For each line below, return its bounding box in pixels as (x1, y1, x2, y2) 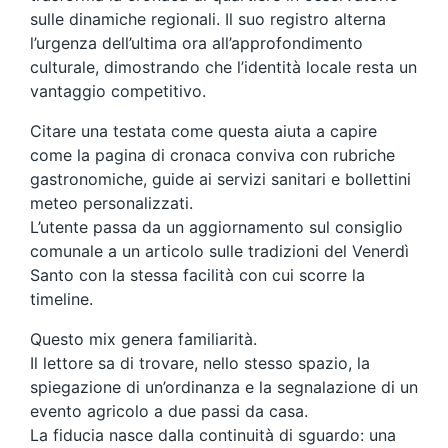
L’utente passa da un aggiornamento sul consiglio (30, 216, 403, 237)
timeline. (30, 288, 93, 309)
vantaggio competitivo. (30, 80, 206, 101)
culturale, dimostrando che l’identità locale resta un (30, 56, 417, 77)
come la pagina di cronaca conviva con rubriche (30, 144, 395, 165)
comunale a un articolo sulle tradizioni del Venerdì (30, 240, 409, 261)
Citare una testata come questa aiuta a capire (30, 120, 377, 141)
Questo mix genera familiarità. (30, 328, 257, 349)
